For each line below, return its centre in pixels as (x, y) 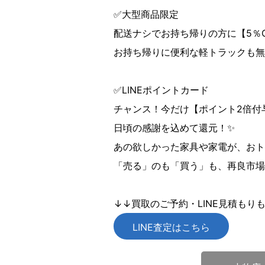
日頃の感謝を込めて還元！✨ (174, 128)
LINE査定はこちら (171, 227)
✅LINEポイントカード (161, 90)
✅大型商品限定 (146, 14)
